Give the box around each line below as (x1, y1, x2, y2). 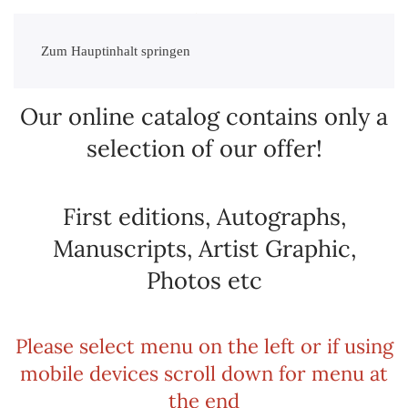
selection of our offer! (86, 133, 322, 163)
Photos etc (146, 265, 262, 295)
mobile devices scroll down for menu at (20, 361, 388, 386)
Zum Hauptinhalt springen (41, 44, 190, 58)
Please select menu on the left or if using (15, 333, 393, 359)
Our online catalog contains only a (20, 101, 388, 131)
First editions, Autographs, (62, 201, 346, 231)
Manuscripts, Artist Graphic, (52, 233, 356, 263)
